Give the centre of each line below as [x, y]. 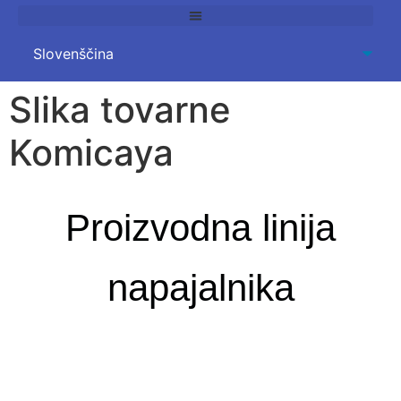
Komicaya [91, 152]
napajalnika [200, 287]
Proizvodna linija [200, 227]
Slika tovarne [120, 109]
